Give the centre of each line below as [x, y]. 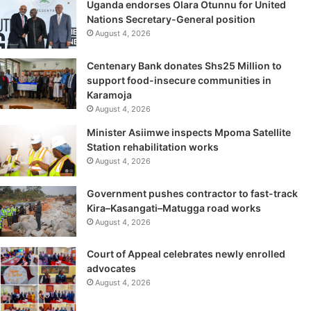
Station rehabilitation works [153, 146]
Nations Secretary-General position [171, 19]
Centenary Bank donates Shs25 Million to [184, 65]
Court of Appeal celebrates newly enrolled [186, 253]
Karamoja [109, 94]
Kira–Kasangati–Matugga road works [175, 208]
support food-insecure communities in [179, 80]
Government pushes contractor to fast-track [192, 193]
